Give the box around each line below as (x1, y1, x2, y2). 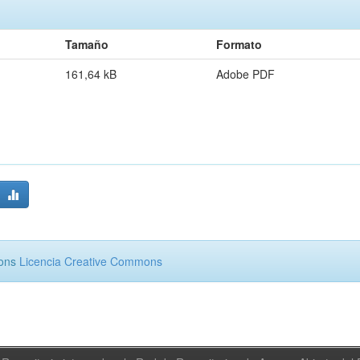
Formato (216, 36, 262, 52)
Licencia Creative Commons (19, 253, 162, 269)
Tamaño (65, 36, 108, 52)
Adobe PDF (216, 66, 275, 82)
